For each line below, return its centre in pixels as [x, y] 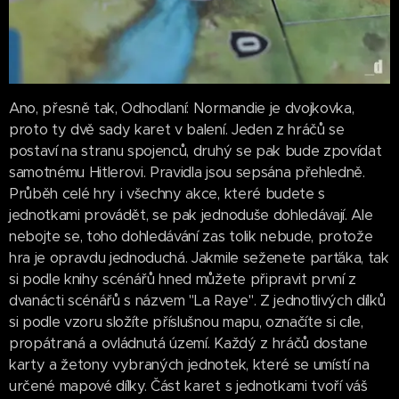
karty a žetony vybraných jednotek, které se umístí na [189, 364]
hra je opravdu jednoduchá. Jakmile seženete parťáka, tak [199, 257]
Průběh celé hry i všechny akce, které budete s [167, 193]
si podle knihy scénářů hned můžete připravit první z [183, 279]
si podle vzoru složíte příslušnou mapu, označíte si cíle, [186, 322]
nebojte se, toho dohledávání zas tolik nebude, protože [191, 236]
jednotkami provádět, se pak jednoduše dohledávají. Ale [191, 215]
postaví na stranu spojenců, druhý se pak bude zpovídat [195, 151]
